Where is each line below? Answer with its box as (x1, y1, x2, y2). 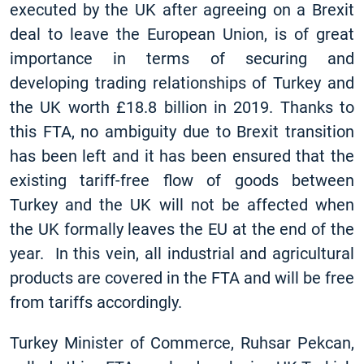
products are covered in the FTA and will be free (10, 268, 354, 288)
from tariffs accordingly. (10, 292, 182, 312)
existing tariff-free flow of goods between (10, 171, 354, 190)
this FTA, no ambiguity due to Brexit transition (10, 122, 354, 141)
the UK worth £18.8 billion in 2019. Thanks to (10, 97, 354, 117)
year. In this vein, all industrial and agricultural (10, 244, 354, 263)
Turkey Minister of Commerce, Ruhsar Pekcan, (10, 333, 354, 353)
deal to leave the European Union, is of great (10, 24, 354, 44)
